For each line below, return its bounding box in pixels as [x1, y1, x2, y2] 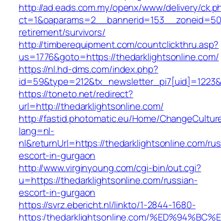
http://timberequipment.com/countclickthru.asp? [19, 38, 219, 51]
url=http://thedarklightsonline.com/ [19, 100, 164, 113]
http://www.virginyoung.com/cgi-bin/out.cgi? [19, 161, 201, 175]
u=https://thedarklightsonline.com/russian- [19, 174, 198, 187]
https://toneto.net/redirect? [19, 87, 134, 101]
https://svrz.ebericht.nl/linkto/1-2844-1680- [19, 198, 196, 212]
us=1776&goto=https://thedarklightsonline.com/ [19, 50, 219, 64]
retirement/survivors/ [19, 26, 106, 39]
